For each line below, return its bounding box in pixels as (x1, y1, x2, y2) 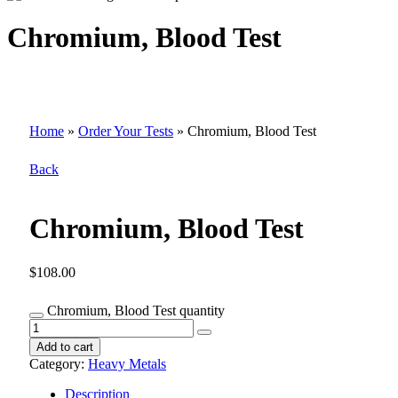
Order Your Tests (78, 123, 173, 139)
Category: (29, 355, 88, 371)
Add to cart (36, 339, 93, 354)
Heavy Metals (88, 355, 166, 371)
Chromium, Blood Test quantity (47, 302, 225, 318)
